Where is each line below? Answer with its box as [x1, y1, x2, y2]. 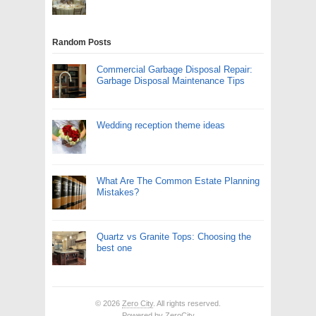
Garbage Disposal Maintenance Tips [97, 75, 245, 86]
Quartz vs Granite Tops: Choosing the [97, 231, 251, 242]
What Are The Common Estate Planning [97, 176, 260, 186]
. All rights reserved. [153, 299, 221, 308]
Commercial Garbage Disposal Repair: [97, 64, 253, 75]
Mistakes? [97, 187, 139, 197]
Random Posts [52, 37, 111, 47]
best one [97, 243, 132, 253]
